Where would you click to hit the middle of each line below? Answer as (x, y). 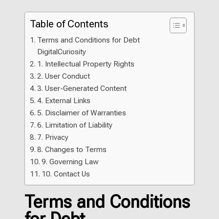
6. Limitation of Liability (75, 125)
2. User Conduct (64, 77)
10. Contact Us (66, 174)
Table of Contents (69, 24)
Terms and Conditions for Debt (89, 40)
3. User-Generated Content (82, 89)
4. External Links (64, 101)
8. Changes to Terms (72, 150)
